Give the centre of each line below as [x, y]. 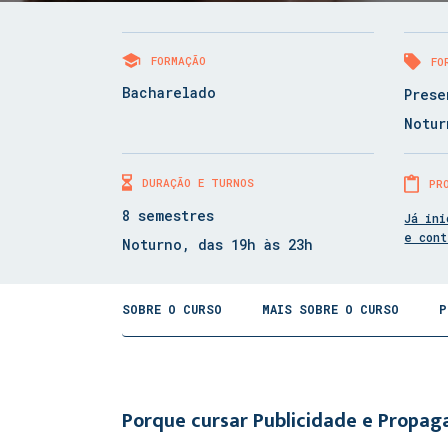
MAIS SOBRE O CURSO [330, 309]
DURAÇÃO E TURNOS [198, 182]
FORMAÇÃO [178, 60]
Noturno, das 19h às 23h [217, 244]
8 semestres [168, 215]
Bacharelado [169, 92]
